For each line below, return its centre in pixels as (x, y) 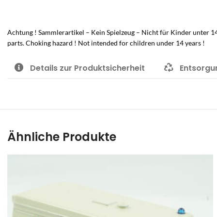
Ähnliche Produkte (62, 137)
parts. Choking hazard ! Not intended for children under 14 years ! (106, 43)
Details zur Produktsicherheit (87, 68)
